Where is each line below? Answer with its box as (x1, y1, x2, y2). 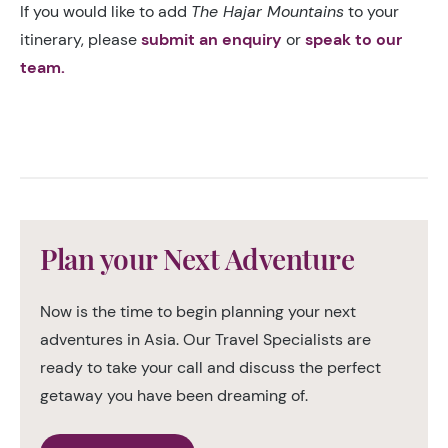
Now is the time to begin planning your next (40, 301, 356, 322)
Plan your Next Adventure (40, 240, 354, 277)
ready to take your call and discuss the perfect (40, 357, 381, 378)
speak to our (305, 29, 402, 50)
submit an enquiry (141, 29, 282, 50)
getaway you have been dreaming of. (40, 385, 308, 406)
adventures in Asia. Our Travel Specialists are (40, 329, 371, 350)
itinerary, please (20, 29, 141, 50)
